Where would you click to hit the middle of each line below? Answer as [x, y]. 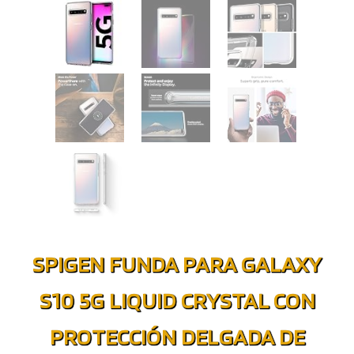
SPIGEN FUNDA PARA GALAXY [177, 264]
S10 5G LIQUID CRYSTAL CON [177, 300]
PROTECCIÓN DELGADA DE [177, 337]
